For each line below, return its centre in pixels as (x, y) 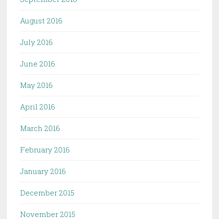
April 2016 (38, 107)
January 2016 (43, 171)
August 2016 (41, 21)
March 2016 (40, 128)
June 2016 (38, 64)
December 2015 (47, 193)
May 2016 (36, 85)
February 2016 (45, 150)
